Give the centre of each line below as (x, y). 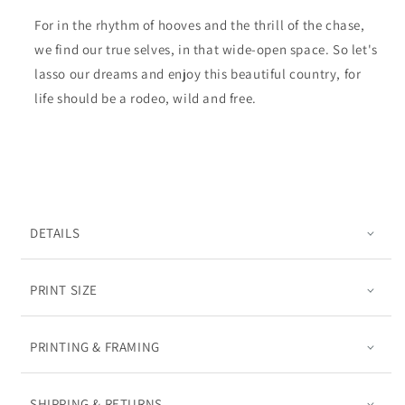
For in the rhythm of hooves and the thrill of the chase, (200, 25)
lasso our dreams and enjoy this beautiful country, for (198, 74)
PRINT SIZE (64, 290)
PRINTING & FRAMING (95, 347)
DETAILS (55, 233)
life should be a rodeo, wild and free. (146, 99)
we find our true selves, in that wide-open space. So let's (206, 50)
